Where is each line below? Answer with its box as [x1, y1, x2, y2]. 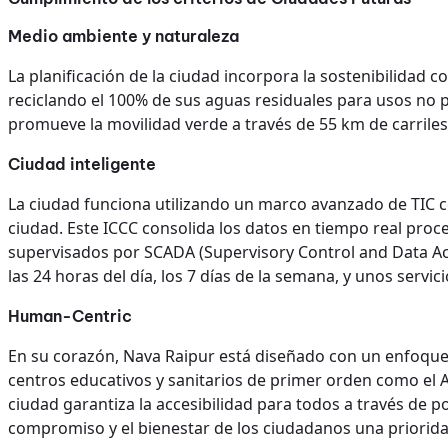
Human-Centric [8, 306, 132, 327]
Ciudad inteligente [8, 154, 156, 175]
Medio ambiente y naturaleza [8, 26, 239, 47]
